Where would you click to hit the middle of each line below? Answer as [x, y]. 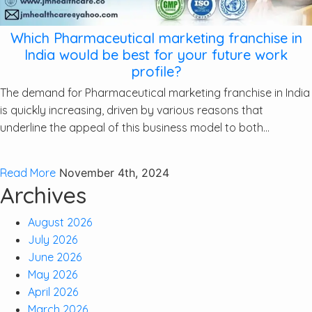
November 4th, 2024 [114, 172]
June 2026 [55, 257]
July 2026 [53, 239]
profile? [156, 71]
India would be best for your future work [156, 54]
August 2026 [60, 222]
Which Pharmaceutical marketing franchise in [156, 38]
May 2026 [53, 274]
